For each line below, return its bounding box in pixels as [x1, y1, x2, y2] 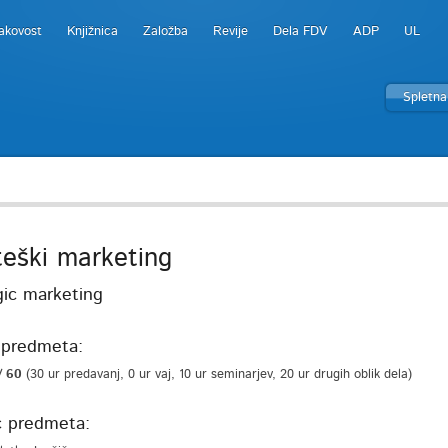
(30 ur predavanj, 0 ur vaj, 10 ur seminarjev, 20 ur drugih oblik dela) [25, 368, 412, 381]
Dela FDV [273, 25, 328, 38]
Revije [213, 25, 248, 38]
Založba [143, 25, 188, 38]
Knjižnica [67, 25, 118, 38]
